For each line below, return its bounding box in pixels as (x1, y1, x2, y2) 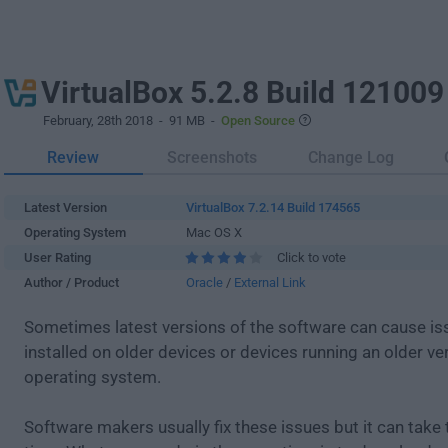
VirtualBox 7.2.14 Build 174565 (186, 200, 360, 215)
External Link (234, 275, 306, 290)
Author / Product (24, 275, 119, 290)
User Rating (24, 250, 91, 265)
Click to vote (277, 250, 346, 265)
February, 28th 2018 (43, 113, 153, 128)
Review (47, 148, 100, 167)
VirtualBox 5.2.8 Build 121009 (41, 75, 444, 110)
